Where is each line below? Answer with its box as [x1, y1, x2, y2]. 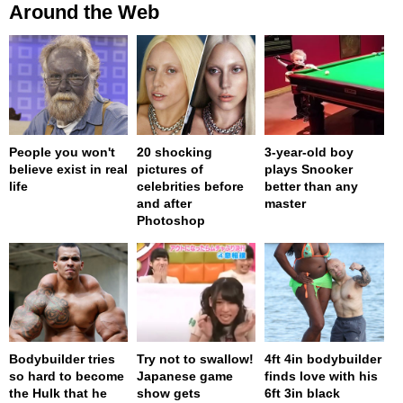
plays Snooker [264, 161, 354, 176]
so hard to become [9, 368, 124, 383]
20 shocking [137, 144, 213, 159]
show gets [137, 385, 201, 400]
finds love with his [264, 368, 379, 383]
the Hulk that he [9, 385, 107, 400]
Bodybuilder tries [9, 351, 115, 366]
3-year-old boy [264, 144, 354, 159]
